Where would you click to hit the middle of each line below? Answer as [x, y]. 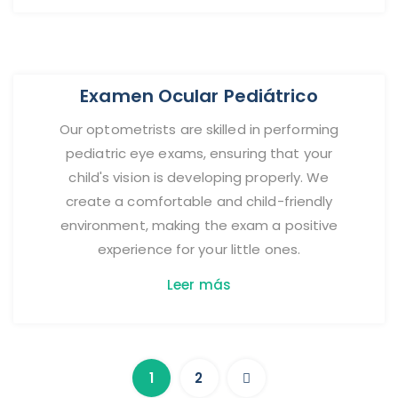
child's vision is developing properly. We [199, 178]
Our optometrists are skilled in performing [199, 130]
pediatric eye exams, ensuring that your [199, 154]
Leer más [199, 285]
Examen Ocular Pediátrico [199, 96]
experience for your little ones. [199, 250]
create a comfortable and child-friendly [199, 202]
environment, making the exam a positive [199, 226]
